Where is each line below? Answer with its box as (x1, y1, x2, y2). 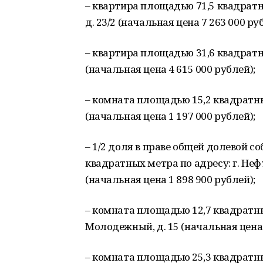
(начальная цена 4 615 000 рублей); (85, 62, 255, 76)
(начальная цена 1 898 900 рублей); (85, 173, 255, 186)
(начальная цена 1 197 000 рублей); (85, 109, 255, 123)
